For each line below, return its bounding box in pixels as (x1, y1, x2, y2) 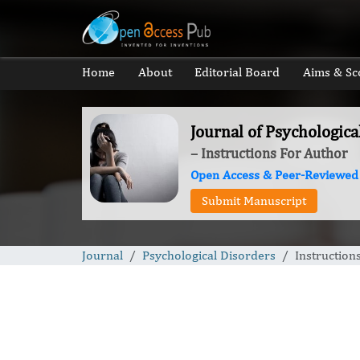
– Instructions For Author (190, 145, 347, 162)
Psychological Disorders (142, 247, 276, 263)
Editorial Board (194, 64, 280, 80)
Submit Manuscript (202, 193, 306, 208)
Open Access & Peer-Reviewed (190, 167, 358, 182)
